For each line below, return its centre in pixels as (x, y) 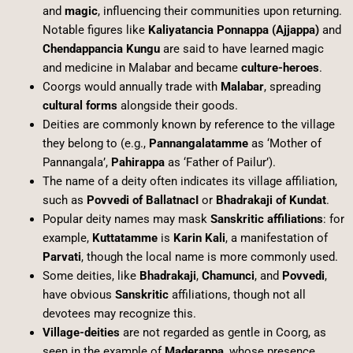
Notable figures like (95, 30)
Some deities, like (91, 276)
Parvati (61, 257)
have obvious (78, 295)
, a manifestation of (276, 238)
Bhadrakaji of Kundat (271, 201)
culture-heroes (280, 68)
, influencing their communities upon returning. (219, 11)
